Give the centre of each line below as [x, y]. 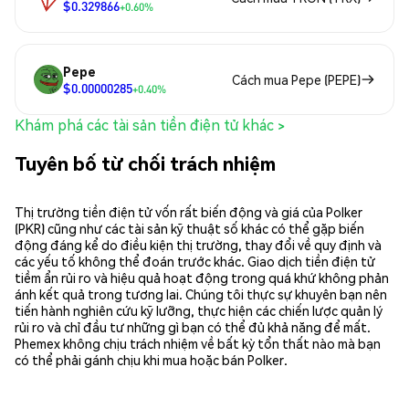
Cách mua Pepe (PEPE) [296, 80]
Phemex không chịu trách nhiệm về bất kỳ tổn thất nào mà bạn [198, 344]
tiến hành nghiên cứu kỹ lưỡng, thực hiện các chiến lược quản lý [199, 311]
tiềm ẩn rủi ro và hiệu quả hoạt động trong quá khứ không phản [202, 278]
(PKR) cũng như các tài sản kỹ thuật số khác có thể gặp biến [189, 229]
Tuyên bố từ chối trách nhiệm [145, 163]
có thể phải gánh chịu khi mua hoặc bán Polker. [151, 360]
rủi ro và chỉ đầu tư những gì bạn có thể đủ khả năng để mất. [193, 327]
